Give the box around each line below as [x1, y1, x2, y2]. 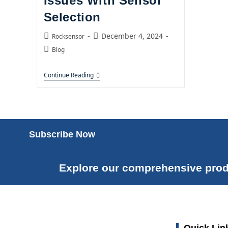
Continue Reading [43, 71, 94, 79]
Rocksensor [51, 32, 84, 40]
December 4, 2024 [101, 31, 163, 41]
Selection [43, 10, 101, 24]
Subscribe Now [29, 129, 95, 139]
